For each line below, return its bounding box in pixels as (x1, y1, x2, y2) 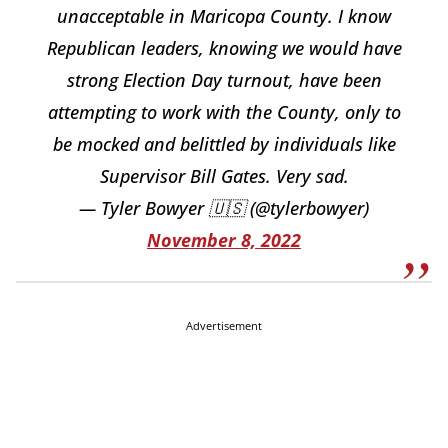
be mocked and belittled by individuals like (52, 132, 396, 156)
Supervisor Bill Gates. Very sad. (99, 164, 349, 188)
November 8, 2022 (147, 228, 301, 252)
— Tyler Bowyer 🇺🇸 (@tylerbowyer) (79, 196, 369, 220)
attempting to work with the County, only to (47, 100, 401, 124)
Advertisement (186, 318, 262, 333)
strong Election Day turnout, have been (66, 68, 382, 92)
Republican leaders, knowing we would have (46, 36, 402, 60)
